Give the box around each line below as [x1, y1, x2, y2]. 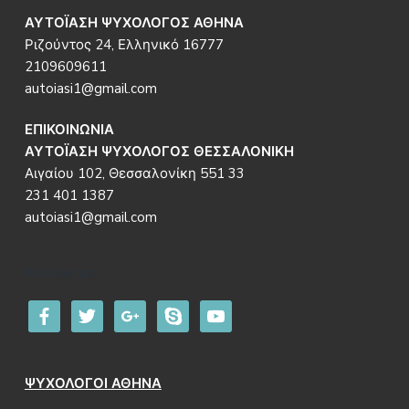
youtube [198, 301, 252, 320]
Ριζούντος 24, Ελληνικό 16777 [24, 36, 224, 55]
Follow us [24, 263, 95, 284]
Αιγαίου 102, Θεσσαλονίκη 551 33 [24, 164, 245, 184]
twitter [69, 301, 117, 320]
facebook [26, 301, 85, 320]
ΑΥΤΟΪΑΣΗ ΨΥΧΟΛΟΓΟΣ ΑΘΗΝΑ [24, 14, 247, 33]
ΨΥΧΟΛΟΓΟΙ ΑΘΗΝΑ [24, 374, 162, 393]
